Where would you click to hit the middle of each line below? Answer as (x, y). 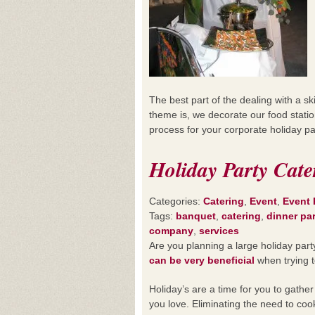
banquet (196, 216)
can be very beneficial (202, 260)
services (219, 231)
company (171, 231)
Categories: (176, 201)
